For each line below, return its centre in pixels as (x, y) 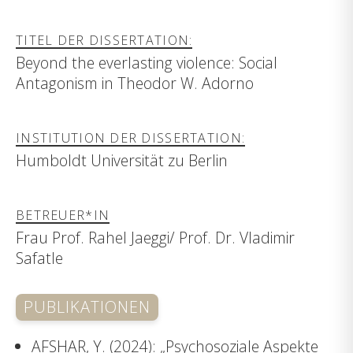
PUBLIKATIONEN (87, 307)
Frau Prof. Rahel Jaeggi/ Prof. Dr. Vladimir (155, 238)
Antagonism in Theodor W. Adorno (135, 84)
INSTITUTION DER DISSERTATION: (131, 137)
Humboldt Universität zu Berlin (122, 161)
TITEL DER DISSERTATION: (104, 40)
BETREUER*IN (63, 215)
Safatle (39, 258)
